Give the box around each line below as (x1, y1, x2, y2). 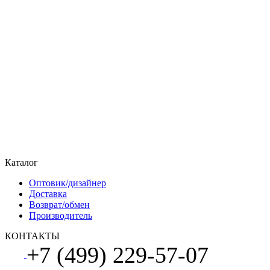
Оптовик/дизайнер (29, 177, 106, 188)
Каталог (5, 157, 38, 168)
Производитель (29, 210, 92, 221)
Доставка (29, 188, 67, 199)
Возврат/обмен (29, 199, 90, 210)
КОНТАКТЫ (5, 230, 60, 241)
